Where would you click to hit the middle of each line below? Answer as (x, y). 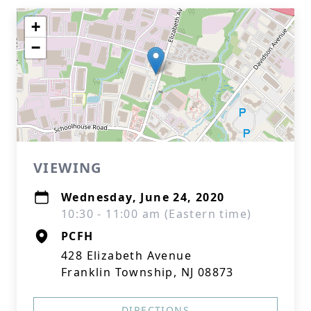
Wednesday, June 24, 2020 (143, 197)
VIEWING (68, 168)
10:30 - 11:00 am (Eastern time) (157, 214)
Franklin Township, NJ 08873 (148, 272)
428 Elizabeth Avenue (126, 255)
